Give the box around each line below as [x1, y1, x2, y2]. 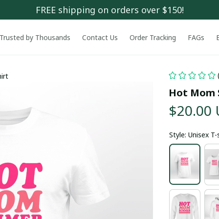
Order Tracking [129, 32, 176, 42]
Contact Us [82, 32, 118, 42]
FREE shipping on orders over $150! [35, 3, 184, 16]
